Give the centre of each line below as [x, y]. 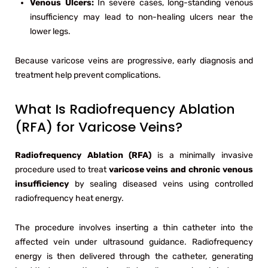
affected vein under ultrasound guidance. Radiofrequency [134, 242]
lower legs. [50, 31]
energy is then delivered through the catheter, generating [134, 256]
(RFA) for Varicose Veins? [99, 127]
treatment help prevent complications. [88, 75]
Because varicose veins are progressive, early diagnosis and [134, 60]
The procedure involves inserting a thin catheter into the [134, 227]
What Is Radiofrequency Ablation [125, 109]
